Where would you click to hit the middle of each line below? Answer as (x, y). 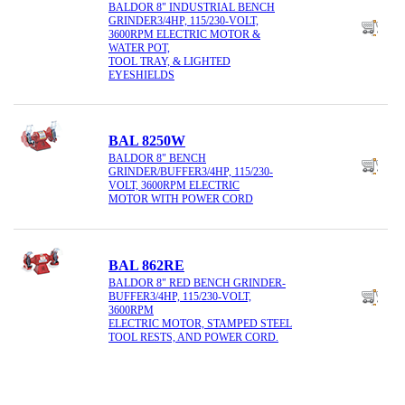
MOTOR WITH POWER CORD (181, 199)
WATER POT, (139, 47)
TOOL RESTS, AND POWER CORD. (193, 338)
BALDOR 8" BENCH (157, 159)
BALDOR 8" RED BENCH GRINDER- (197, 283)
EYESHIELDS (141, 75)
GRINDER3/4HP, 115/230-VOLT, (184, 20)
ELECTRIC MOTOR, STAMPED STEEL (200, 324)
